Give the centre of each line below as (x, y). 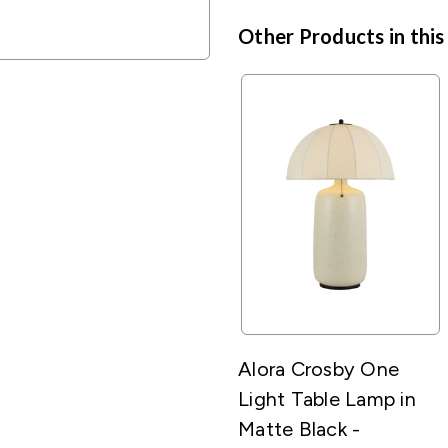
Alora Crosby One (318, 368)
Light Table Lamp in (327, 398)
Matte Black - (299, 428)
